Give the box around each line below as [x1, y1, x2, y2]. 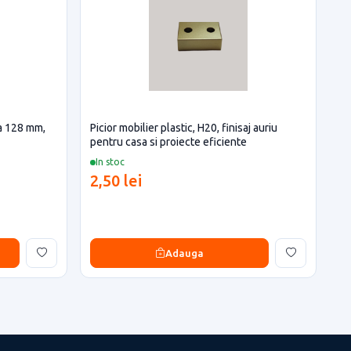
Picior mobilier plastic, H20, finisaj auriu [90, 121, 277, 134]
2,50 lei [90, 172, 142, 190]
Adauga [165, 247, 204, 259]
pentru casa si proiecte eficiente [90, 136, 247, 148]
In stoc [96, 157, 125, 167]
